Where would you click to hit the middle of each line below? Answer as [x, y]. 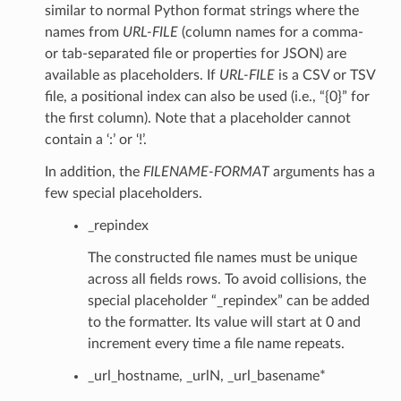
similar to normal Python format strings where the [201, 10]
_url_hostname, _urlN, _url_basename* [206, 375]
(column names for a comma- [270, 32]
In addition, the [94, 171]
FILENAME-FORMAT [206, 171]
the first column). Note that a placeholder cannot [197, 118]
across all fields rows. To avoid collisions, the [226, 279]
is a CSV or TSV [324, 75]
